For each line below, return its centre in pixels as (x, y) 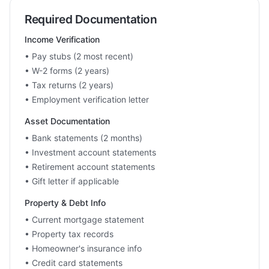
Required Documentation (91, 19)
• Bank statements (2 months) (83, 138)
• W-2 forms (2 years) (67, 71)
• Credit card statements (74, 263)
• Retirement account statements (90, 167)
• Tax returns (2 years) (69, 85)
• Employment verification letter (87, 99)
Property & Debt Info (65, 203)
